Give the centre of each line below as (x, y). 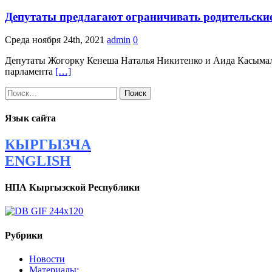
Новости (47, 259)
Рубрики (24, 235)
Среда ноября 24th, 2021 (55, 40)
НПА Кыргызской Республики (72, 188)
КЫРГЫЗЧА (48, 144)
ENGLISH (38, 161)
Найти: (19, 92)
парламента (30, 72)
